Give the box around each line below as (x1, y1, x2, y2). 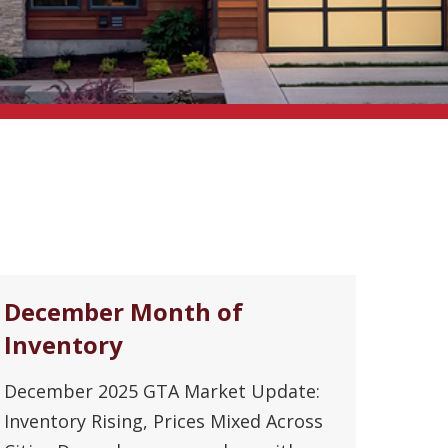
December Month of (4, 294, 243, 328)
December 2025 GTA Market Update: (4, 378, 320, 403)
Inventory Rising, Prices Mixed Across (4, 408, 323, 433)
